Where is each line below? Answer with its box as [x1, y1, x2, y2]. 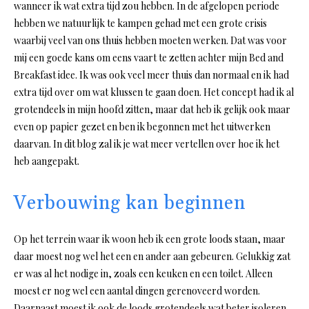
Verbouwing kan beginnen [14, 192, 246, 216]
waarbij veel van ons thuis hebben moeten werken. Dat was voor [14, 34, 287, 48]
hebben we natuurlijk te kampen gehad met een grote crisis [14, 17, 267, 30]
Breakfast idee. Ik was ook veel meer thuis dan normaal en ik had [14, 68, 289, 82]
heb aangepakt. [14, 154, 79, 168]
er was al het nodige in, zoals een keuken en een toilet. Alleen [14, 267, 272, 281]
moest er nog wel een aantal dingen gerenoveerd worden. [14, 284, 260, 298]
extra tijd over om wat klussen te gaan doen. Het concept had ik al [14, 86, 294, 99]
